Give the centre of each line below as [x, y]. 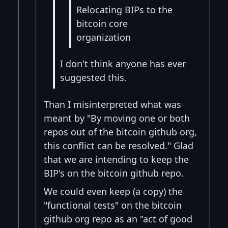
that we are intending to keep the [116, 159]
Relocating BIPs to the [124, 9]
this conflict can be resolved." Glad [119, 145]
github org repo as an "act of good [118, 219]
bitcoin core [102, 23]
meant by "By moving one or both [117, 118]
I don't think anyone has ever [123, 64]
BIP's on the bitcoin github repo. [114, 173]
